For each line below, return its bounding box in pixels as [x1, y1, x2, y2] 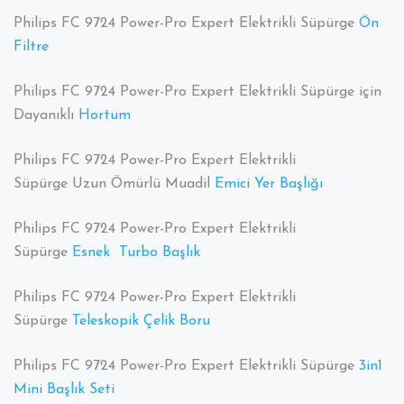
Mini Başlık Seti [14, 382, 115, 398]
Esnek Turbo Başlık [72, 245, 200, 261]
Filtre [14, 40, 49, 55]
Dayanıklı [14, 108, 78, 124]
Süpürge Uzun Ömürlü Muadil [14, 177, 215, 192]
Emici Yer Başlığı [215, 177, 323, 192]
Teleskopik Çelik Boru [72, 314, 210, 329]
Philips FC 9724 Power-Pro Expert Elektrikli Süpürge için [14, 85, 381, 100]
